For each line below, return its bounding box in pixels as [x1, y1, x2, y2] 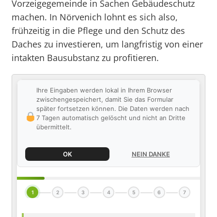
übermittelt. [36, 123, 72, 131]
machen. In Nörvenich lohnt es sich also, [12, 11, 178, 23]
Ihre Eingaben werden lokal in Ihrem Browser [36, 86, 172, 94]
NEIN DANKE [131, 150, 170, 158]
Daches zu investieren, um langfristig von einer [12, 38, 203, 50]
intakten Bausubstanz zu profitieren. [12, 52, 159, 63]
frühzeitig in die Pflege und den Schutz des [12, 25, 185, 36]
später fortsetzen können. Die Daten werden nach [36, 105, 189, 112]
